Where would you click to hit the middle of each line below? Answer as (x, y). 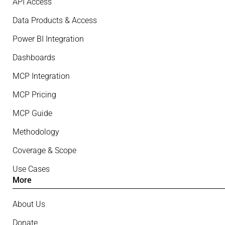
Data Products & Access (55, 21)
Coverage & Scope (44, 151)
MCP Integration (41, 76)
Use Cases (31, 169)
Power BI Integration (48, 39)
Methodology (36, 132)
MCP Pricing (34, 95)
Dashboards (34, 58)
